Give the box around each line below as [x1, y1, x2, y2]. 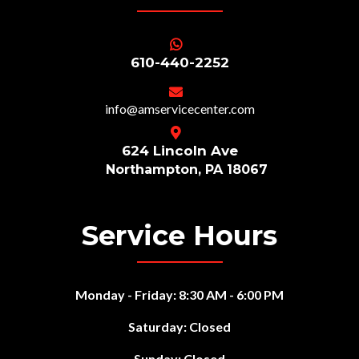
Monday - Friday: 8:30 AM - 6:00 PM [75, 287, 284, 303]
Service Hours [82, 219, 277, 253]
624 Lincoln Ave [121, 143, 238, 159]
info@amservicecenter [104, 101, 228, 117]
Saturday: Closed [128, 319, 231, 335]
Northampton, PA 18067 [105, 162, 268, 178]
